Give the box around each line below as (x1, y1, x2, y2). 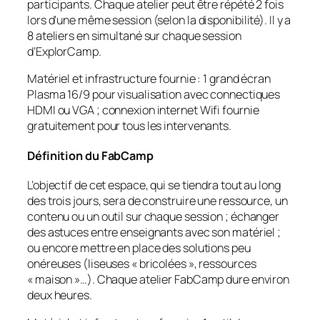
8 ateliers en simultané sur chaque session (27, 28, 241, 44)
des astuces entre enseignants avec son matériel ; (27, 224, 281, 241)
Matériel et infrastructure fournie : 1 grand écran (27, 71, 271, 87)
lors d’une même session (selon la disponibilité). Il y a (27, 12, 291, 28)
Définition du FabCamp (27, 147, 154, 164)
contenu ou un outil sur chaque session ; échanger (27, 209, 280, 225)
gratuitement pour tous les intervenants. (27, 118, 231, 134)
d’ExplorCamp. (27, 44, 101, 59)
